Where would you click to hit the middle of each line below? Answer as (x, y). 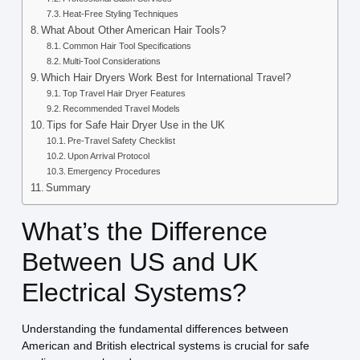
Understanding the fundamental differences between (155, 328)
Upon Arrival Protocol (109, 155)
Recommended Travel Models (122, 108)
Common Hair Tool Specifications (127, 45)
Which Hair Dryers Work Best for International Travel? (166, 78)
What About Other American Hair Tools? (134, 30)
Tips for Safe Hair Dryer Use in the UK (136, 125)
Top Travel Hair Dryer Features (125, 93)
